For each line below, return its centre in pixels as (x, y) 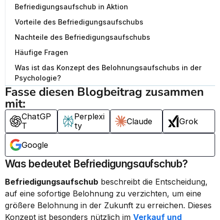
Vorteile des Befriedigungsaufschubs (79, 22)
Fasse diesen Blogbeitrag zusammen (104, 92)
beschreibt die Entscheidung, (153, 182)
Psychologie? (38, 78)
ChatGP (36, 116)
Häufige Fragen (41, 52)
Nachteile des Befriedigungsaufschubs (82, 37)
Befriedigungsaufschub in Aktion (71, 7)
